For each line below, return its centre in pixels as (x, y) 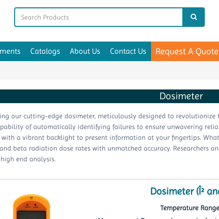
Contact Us (128, 51)
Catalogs (45, 51)
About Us (85, 51)
